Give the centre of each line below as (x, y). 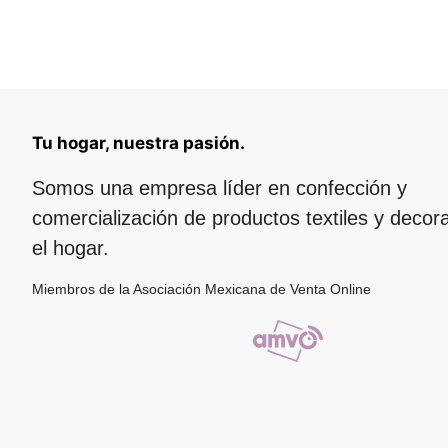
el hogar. (70, 248)
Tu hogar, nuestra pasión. (138, 143)
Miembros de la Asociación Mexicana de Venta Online (201, 289)
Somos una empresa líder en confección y (219, 188)
